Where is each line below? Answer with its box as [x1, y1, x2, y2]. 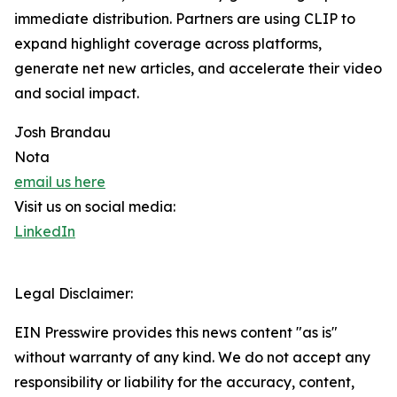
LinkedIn [14, 222, 75, 241]
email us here [14, 173, 105, 191]
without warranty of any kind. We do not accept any [14, 348, 370, 367]
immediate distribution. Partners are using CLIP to [14, 10, 355, 28]
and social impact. [14, 84, 139, 103]
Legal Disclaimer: [14, 284, 133, 303]
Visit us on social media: [14, 198, 175, 216]
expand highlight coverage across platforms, [14, 35, 322, 53]
